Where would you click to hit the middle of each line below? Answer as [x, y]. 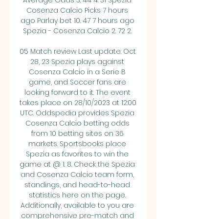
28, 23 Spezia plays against [77, 62]
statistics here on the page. [77, 195]
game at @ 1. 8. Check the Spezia [77, 164]
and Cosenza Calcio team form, [77, 175]
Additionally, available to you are [77, 205]
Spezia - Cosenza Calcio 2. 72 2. [78, 31]
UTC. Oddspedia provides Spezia [77, 113]
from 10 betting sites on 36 [77, 133]
